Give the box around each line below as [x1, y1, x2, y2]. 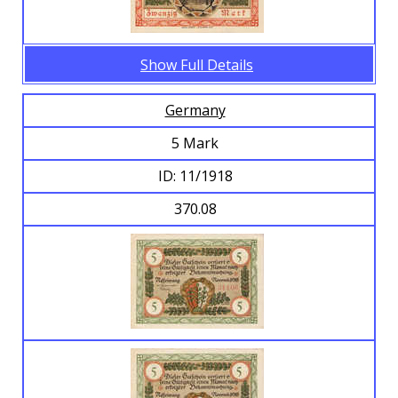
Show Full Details [140, 55, 253, 76]
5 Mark [171, 133, 222, 154]
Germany [164, 100, 226, 121]
